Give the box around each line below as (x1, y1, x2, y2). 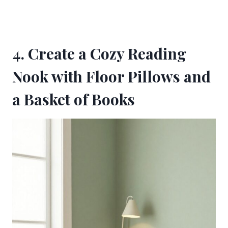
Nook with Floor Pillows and (12, 66, 211, 87)
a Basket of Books (12, 89, 135, 110)
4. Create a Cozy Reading (12, 43, 186, 64)
